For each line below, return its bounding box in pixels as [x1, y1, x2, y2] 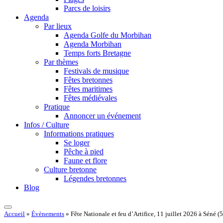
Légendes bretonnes [64, 174, 126, 183]
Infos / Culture [24, 120, 69, 129]
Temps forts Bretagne [64, 49, 131, 57]
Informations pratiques [44, 129, 114, 138]
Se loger [64, 138, 90, 147]
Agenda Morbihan [64, 40, 121, 48]
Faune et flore [64, 156, 107, 165]
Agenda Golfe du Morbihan [64, 31, 151, 39]
